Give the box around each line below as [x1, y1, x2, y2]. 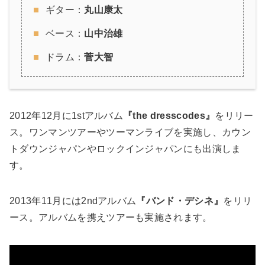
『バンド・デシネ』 [136, 195, 224, 206]
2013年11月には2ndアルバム [9, 195, 137, 206]
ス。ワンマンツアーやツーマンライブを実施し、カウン [9, 127, 251, 137]
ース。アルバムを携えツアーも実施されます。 [9, 212, 212, 222]
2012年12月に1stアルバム [9, 110, 124, 121]
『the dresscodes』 [123, 110, 215, 121]
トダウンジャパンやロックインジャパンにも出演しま [9, 143, 241, 154]
